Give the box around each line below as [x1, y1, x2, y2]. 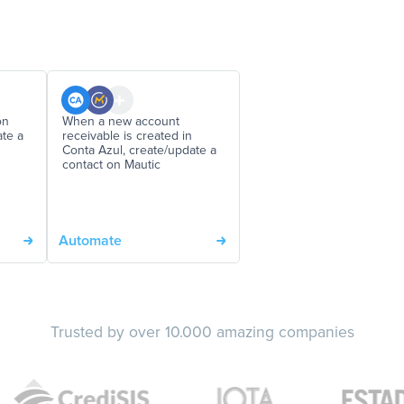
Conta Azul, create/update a [62, 144, 216, 158]
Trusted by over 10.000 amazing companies [50, 325, 354, 342]
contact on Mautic [62, 159, 161, 172]
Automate [59, 234, 122, 249]
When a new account [62, 115, 179, 129]
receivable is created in [62, 130, 192, 143]
